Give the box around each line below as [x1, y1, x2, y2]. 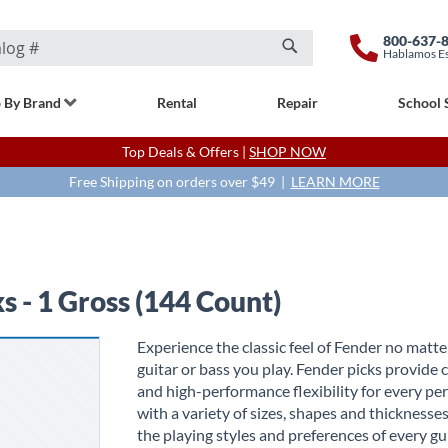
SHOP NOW [249, 143, 326, 160]
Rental [157, 94, 197, 111]
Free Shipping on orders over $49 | [68, 173, 291, 190]
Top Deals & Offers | [122, 143, 249, 160]
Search [289, 61, 335, 80]
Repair [277, 94, 318, 111]
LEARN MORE [290, 173, 380, 190]
